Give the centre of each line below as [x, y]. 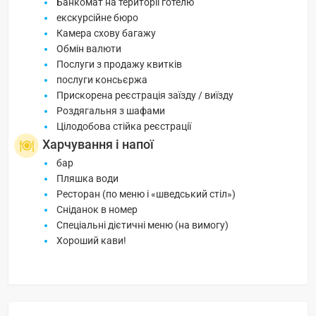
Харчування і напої [98, 145]
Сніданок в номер [97, 210]
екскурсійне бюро [97, 18]
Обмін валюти [89, 49]
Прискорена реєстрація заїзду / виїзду [145, 96]
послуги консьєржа [102, 80]
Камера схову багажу [106, 34]
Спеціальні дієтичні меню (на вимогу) [142, 225]
